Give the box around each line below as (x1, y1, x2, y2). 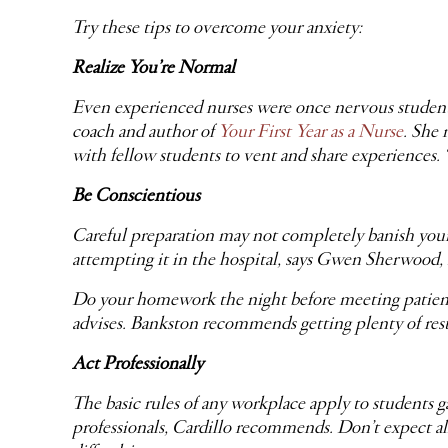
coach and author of (72, 120, 218, 144)
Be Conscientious (72, 184, 200, 208)
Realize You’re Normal (72, 56, 235, 80)
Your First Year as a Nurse (218, 120, 403, 144)
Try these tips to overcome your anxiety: (72, 16, 362, 40)
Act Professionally (72, 352, 203, 376)
